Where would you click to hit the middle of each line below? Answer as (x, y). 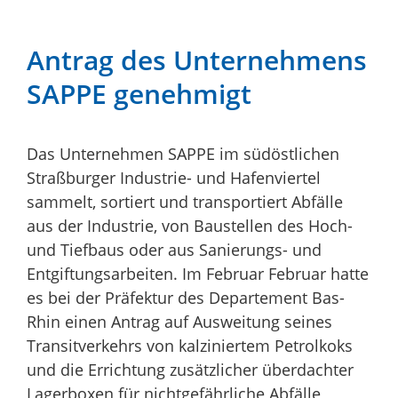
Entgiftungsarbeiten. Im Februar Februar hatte (198, 274)
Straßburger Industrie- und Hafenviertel (174, 178)
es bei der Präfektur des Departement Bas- (186, 298)
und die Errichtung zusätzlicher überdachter (190, 370)
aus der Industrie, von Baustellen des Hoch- (190, 226)
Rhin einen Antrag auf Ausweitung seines (179, 322)
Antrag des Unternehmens (197, 60)
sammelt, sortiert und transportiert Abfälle (185, 202)
